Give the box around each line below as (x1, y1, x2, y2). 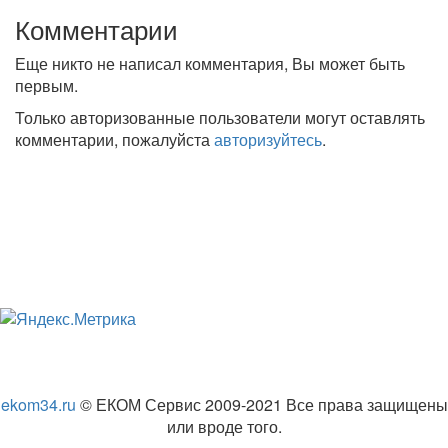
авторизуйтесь (214, 128, 322, 151)
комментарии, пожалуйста (15, 128, 214, 151)
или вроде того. (166, 415, 282, 438)
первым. (15, 74, 78, 97)
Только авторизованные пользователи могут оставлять (15, 106, 425, 129)
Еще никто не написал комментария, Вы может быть (15, 52, 405, 75)
